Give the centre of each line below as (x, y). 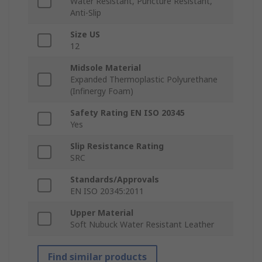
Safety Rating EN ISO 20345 (127, 113)
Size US (85, 35)
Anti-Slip (86, 13)
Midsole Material (106, 68)
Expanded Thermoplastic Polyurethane (144, 80)
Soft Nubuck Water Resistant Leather (142, 225)
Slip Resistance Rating (117, 146)
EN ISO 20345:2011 (107, 191)
